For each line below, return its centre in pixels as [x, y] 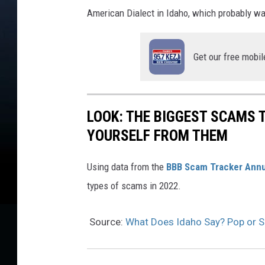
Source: [106, 222]
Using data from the [127, 167]
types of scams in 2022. [134, 186]
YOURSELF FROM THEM [157, 136]
